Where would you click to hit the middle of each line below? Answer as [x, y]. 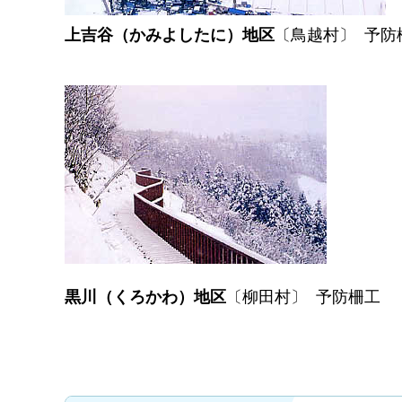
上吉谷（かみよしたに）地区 [170, 35]
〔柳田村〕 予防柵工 [303, 297]
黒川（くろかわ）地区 [145, 297]
